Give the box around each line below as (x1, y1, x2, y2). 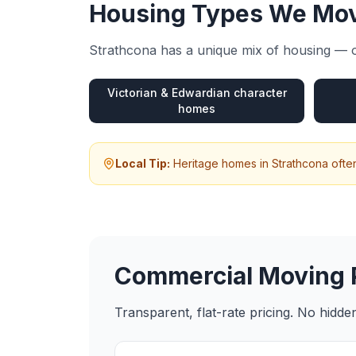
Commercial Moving (114, 261, 345, 290)
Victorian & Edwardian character (106, 86, 287, 99)
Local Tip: (115, 157, 170, 170)
